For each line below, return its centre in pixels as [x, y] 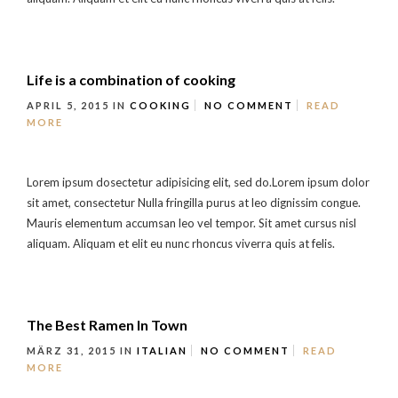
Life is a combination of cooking [131, 80]
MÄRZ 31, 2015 [73, 350]
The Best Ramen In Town [107, 325]
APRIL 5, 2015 [70, 105]
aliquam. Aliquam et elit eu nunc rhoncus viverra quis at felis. [181, 243]
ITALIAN [162, 350]
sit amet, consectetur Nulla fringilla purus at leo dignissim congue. [194, 202]
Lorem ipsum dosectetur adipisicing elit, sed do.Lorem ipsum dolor [198, 182]
